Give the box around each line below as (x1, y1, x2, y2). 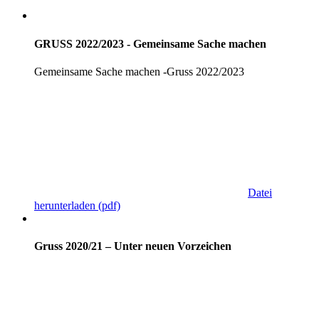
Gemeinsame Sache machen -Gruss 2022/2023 (34, 65, 244, 78)
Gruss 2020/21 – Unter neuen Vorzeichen (34, 240, 231, 253)
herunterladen (34, 199, 95, 211)
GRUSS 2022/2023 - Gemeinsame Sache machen (34, 37, 266, 50)
